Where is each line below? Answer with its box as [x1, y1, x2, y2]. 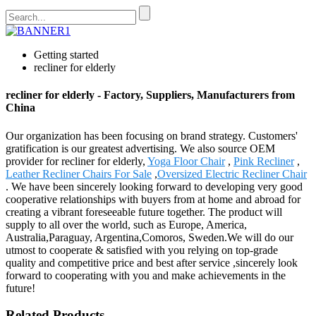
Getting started [34, 49, 99, 61]
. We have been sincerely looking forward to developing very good [6, 180, 303, 193]
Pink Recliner [233, 154, 294, 167]
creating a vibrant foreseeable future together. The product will [6, 205, 282, 218]
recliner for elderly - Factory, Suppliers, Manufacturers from [6, 89, 295, 102]
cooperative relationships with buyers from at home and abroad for [6, 193, 300, 205]
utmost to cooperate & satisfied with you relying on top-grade [6, 243, 278, 256]
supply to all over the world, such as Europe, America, [6, 218, 247, 231]
